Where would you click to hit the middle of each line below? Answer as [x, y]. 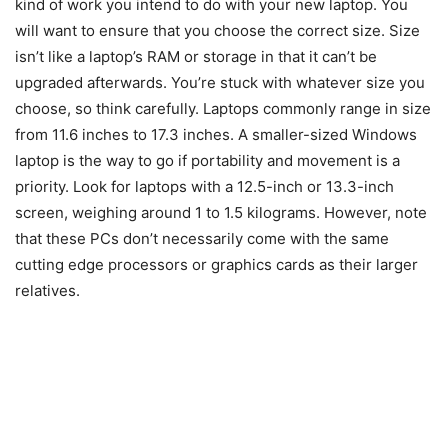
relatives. [47, 291]
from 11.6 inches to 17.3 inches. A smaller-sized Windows [216, 135]
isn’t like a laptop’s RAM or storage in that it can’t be [196, 57]
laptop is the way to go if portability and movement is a [207, 161]
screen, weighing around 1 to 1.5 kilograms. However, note [221, 213]
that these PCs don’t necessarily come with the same [202, 239]
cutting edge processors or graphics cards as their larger [216, 265]
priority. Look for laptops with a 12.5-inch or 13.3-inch [204, 187]
